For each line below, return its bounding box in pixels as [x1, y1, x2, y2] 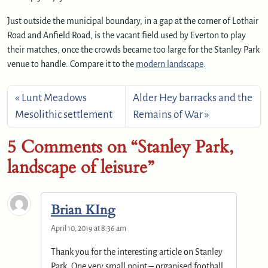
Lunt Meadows [22, 92, 87, 103]
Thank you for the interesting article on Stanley [51, 246, 223, 257]
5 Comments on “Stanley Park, [7, 135, 233, 159]
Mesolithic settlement [15, 108, 112, 120]
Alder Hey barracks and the [133, 92, 253, 103]
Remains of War [133, 108, 203, 120]
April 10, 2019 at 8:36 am [51, 224, 126, 233]
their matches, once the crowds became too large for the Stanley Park [7, 44, 260, 54]
